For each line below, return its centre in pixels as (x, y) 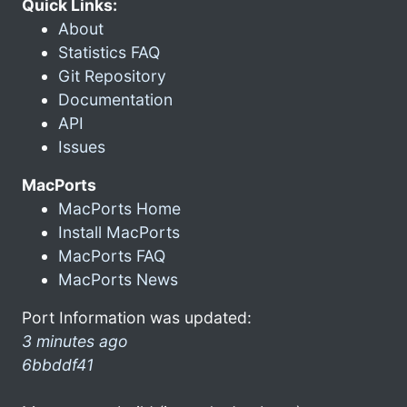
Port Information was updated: (137, 317)
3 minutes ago (75, 341)
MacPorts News (118, 279)
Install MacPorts (119, 232)
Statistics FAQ (109, 52)
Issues (82, 146)
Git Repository (112, 75)
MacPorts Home (119, 208)
